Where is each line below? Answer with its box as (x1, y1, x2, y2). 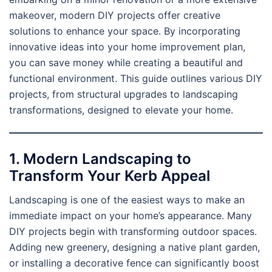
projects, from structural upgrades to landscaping (9, 87, 238, 100)
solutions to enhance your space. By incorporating (9, 24, 240, 37)
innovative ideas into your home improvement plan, (9, 40, 245, 53)
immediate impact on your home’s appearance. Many (9, 209, 252, 222)
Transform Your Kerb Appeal (9, 167, 210, 185)
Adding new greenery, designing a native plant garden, (9, 241, 260, 254)
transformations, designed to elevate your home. (9, 103, 233, 116)
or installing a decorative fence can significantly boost (9, 257, 259, 270)
